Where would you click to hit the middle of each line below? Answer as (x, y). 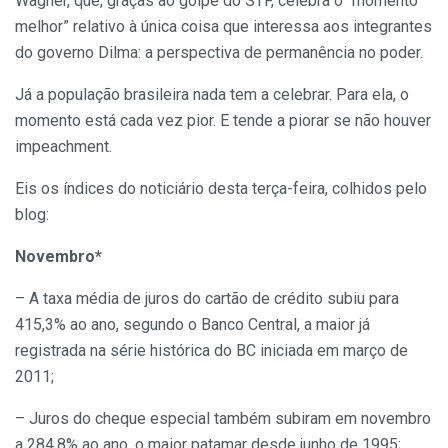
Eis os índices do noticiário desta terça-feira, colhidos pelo (221, 188)
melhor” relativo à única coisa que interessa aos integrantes (223, 26)
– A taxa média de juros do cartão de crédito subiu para (207, 298)
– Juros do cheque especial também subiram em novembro (223, 418)
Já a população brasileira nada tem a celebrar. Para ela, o (212, 94)
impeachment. (63, 146)
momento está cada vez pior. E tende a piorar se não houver (223, 120)
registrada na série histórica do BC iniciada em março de (211, 350)
